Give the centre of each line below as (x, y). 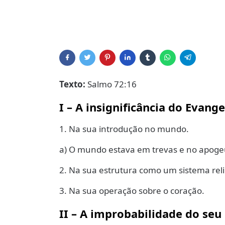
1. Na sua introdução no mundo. (124, 129)
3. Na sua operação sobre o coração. (132, 191)
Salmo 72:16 (111, 84)
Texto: (72, 84)
